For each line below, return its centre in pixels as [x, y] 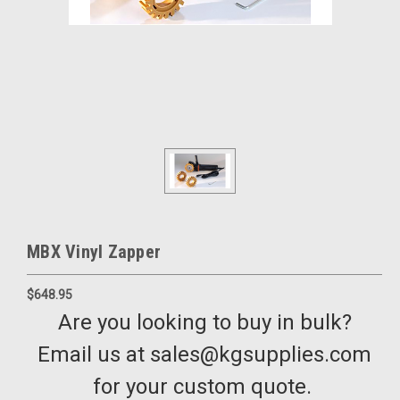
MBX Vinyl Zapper [94, 252]
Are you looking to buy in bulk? [204, 323]
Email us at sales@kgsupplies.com [204, 355]
